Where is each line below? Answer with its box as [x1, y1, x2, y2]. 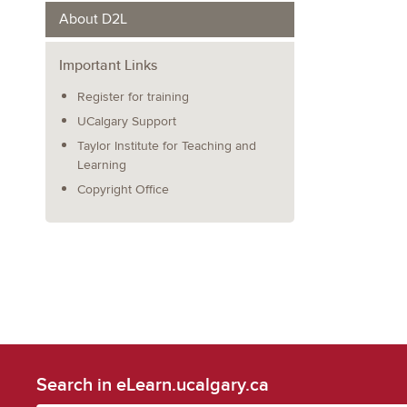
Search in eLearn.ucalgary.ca [36, 371, 269, 397]
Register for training [77, 89, 189, 104]
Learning [77, 157, 126, 173]
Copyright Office [77, 182, 169, 197]
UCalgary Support [77, 114, 176, 129]
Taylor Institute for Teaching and [77, 138, 256, 154]
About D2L [59, 10, 127, 28]
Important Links [59, 55, 157, 75]
